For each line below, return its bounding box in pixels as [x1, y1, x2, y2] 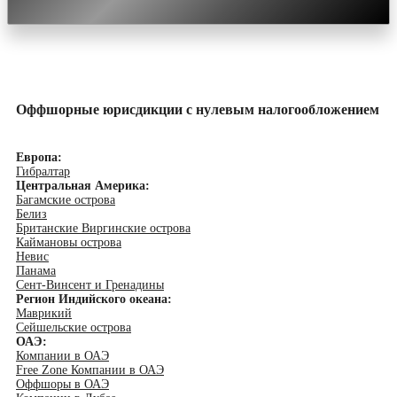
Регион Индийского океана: [16, 292, 172, 307]
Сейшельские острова [16, 321, 131, 335]
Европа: [16, 151, 62, 165]
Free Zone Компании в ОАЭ [16, 363, 164, 378]
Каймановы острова [16, 236, 121, 250]
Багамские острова [16, 193, 115, 207]
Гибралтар [16, 165, 70, 179]
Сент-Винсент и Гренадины [16, 278, 164, 292]
